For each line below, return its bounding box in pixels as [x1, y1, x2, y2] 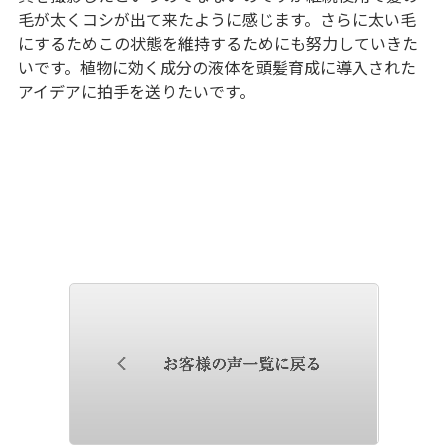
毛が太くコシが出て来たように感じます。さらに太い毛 [17, 6, 416, 31]
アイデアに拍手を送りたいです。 [17, 78, 255, 103]
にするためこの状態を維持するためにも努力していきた [17, 30, 418, 55]
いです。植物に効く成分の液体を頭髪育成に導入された [17, 54, 416, 79]
